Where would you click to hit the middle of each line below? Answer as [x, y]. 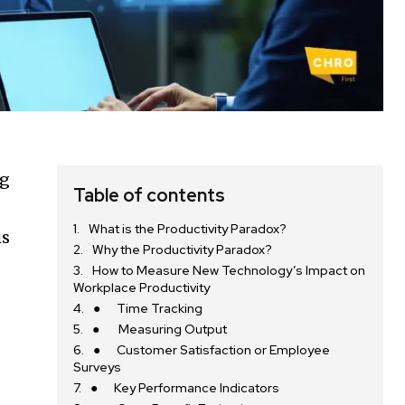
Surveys [98, 367]
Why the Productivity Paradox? [183, 250]
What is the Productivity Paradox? [188, 229]
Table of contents [150, 196]
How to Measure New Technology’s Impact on [229, 271]
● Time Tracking [148, 309]
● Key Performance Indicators [185, 388]
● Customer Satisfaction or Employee [212, 350]
